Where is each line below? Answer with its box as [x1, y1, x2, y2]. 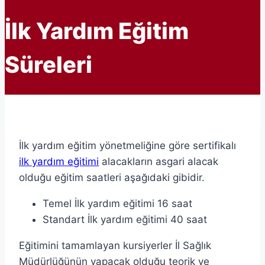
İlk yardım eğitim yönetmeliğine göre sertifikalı [19, 140, 236, 152]
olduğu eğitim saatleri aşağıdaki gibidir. [19, 172, 205, 184]
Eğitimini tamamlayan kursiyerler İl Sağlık [19, 240, 211, 252]
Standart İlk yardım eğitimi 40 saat [43, 214, 207, 226]
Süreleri [5, 50, 92, 78]
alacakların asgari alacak [99, 156, 218, 168]
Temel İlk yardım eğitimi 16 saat [43, 198, 192, 210]
